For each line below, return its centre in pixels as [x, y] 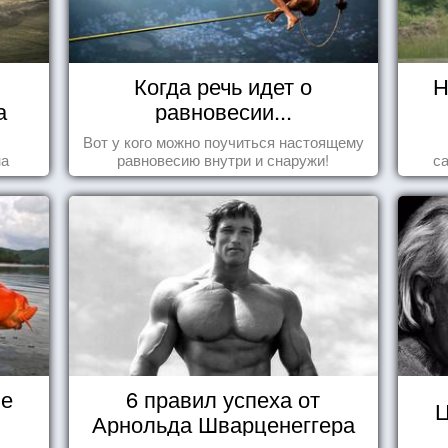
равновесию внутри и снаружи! [223, 159]
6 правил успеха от [223, 398]
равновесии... [223, 110]
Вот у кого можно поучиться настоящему [223, 141]
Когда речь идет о [223, 85]
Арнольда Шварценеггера [223, 423]
